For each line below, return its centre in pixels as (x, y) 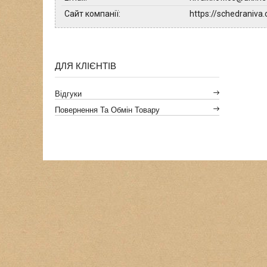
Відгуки (69, 94)
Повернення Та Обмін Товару (108, 110)
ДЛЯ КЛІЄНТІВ (86, 66)
